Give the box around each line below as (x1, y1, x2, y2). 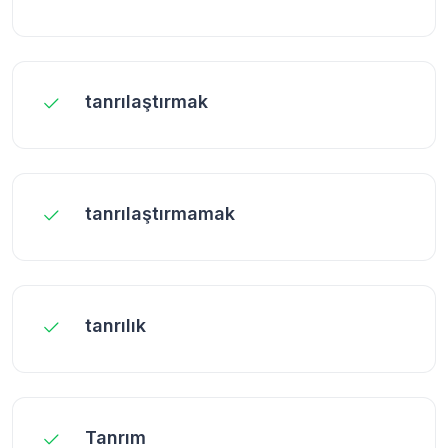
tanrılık (85, 314, 146, 336)
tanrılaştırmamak (85, 202, 235, 224)
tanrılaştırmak (85, 90, 208, 112)
